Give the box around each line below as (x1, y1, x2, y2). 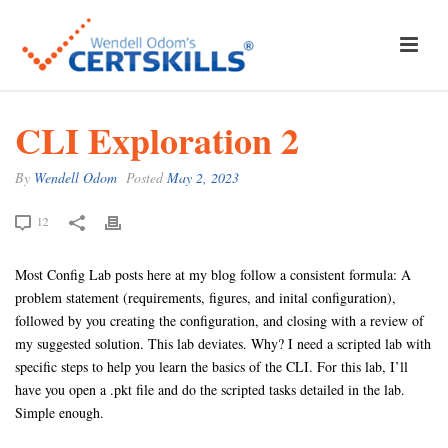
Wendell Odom (34, 168, 117, 187)
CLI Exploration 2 (15, 114, 299, 166)
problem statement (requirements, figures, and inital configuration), (15, 288, 396, 307)
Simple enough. (15, 403, 104, 422)
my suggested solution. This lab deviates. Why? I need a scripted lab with (15, 334, 431, 353)
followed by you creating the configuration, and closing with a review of (15, 311, 424, 330)
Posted (121, 168, 167, 187)
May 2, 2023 (167, 168, 239, 187)
